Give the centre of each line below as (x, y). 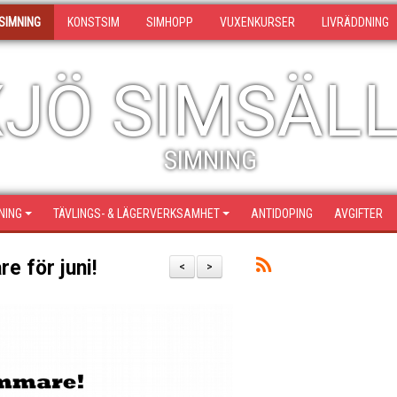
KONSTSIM (93, 22)
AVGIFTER (358, 214)
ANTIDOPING (282, 214)
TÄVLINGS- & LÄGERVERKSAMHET (136, 214)
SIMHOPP (170, 22)
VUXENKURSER (257, 22)
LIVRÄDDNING (355, 22)
